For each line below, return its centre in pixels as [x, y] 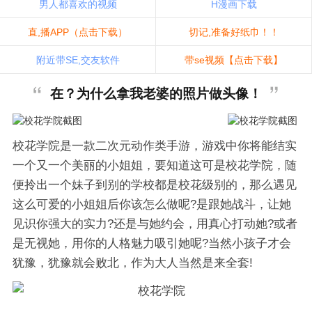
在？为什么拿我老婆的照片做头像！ [156, 93]
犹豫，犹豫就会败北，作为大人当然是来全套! [132, 263]
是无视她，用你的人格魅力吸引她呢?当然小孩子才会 [151, 243]
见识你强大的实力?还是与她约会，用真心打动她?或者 [155, 224]
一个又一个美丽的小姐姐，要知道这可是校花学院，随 [154, 165]
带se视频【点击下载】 [234, 60]
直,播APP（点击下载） [78, 32]
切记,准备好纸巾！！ [234, 32]
